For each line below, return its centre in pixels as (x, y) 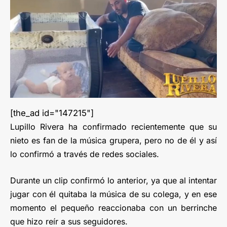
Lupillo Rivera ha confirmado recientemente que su (113, 126)
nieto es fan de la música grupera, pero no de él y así (113, 140)
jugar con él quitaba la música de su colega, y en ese (113, 194)
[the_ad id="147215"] (52, 113)
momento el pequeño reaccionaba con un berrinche (113, 207)
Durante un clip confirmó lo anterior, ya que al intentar (113, 180)
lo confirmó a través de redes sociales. (85, 154)
